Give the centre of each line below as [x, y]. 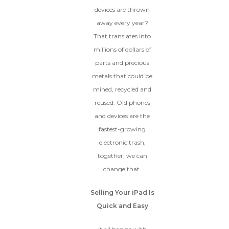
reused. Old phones [122, 103]
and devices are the [122, 116]
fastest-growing [122, 129]
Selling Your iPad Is [122, 193]
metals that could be [122, 76]
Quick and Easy [122, 206]
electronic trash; [122, 143]
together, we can [122, 156]
